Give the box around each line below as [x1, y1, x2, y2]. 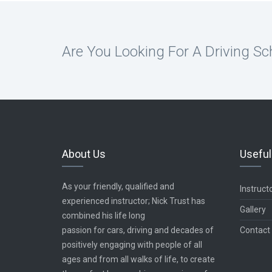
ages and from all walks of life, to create [62, 254, 215, 264]
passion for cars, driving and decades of [62, 225, 214, 235]
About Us [62, 148, 106, 160]
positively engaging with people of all [62, 240, 202, 250]
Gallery [239, 205, 266, 214]
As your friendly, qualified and [62, 182, 174, 191]
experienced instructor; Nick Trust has [62, 196, 205, 206]
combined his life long [62, 211, 145, 220]
